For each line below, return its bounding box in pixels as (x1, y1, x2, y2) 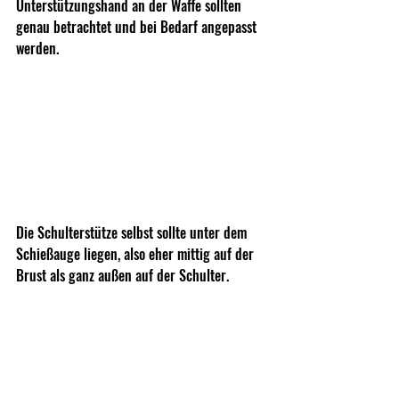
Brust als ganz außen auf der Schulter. (16, 265, 232, 287)
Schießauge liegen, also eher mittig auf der (16, 243, 257, 265)
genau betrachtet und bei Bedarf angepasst (16, 15, 260, 37)
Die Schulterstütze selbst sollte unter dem (16, 222, 250, 244)
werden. (16, 37, 59, 59)
